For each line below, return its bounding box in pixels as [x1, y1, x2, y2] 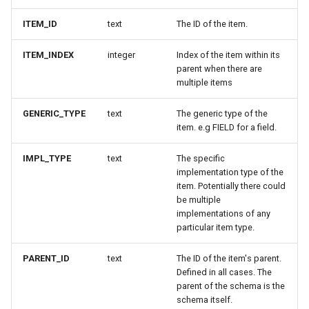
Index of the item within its [177, 50, 280, 60]
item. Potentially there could [177, 181, 286, 191]
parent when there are [177, 63, 262, 74]
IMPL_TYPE [23, 153, 71, 163]
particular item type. [177, 222, 255, 232]
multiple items [177, 77, 232, 88]
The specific [177, 153, 225, 163]
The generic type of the [177, 108, 268, 119]
